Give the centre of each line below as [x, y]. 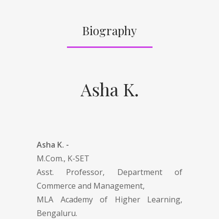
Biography [109, 30]
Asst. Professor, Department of [109, 172]
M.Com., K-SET [63, 158]
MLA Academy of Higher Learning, [109, 199]
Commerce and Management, [91, 186]
